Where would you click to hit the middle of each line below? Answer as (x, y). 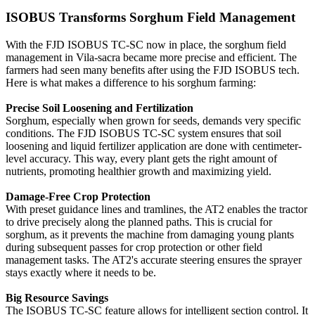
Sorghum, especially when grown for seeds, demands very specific (153, 120)
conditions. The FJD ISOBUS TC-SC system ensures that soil (143, 133)
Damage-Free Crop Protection (78, 196)
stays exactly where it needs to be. (81, 272)
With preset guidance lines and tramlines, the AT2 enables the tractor (156, 209)
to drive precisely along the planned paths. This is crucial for (139, 221)
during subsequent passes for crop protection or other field (134, 247)
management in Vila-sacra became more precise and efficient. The (151, 57)
